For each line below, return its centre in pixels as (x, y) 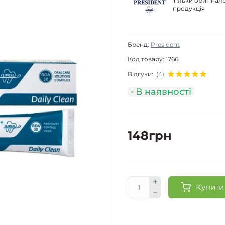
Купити (210, 187)
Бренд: (138, 45)
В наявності (163, 92)
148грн (150, 136)
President (165, 45)
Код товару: (146, 59)
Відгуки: (140, 74)
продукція (189, 9)
